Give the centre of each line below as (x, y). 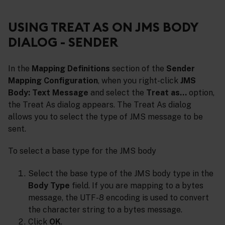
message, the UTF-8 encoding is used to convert (119, 198)
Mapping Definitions (71, 68)
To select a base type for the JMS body (82, 151)
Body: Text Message (48, 92)
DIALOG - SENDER (63, 42)
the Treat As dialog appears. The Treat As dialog (100, 104)
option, (201, 92)
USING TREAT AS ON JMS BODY (103, 27)
